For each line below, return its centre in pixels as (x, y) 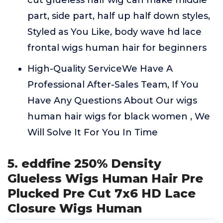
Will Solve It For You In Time (93, 132)
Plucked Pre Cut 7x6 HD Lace (102, 193)
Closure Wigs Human (75, 208)
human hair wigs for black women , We (119, 116)
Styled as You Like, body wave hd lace (114, 32)
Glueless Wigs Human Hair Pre (105, 178)
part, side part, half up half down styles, (119, 16)
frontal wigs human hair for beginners (117, 48)
